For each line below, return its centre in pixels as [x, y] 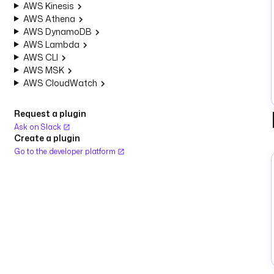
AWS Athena [49, 19]
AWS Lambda [51, 44]
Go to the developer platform [66, 151]
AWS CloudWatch [60, 83]
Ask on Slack [39, 127]
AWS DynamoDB [57, 31]
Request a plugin [50, 113]
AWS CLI [40, 57]
